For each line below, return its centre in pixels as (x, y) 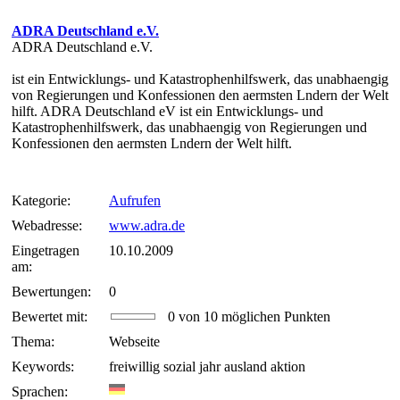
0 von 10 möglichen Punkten (244, 317)
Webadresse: (47, 226)
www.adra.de (147, 226)
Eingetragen (46, 251)
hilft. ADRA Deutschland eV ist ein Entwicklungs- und (167, 112)
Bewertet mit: (50, 317)
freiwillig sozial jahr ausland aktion (207, 367)
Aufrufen (135, 201)
